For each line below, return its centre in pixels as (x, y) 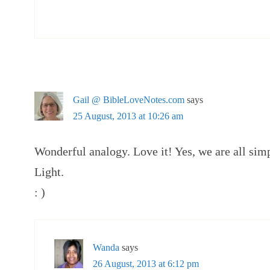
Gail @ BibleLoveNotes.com (129, 100)
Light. (49, 172)
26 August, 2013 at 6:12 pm (146, 264)
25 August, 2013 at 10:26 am (128, 116)
